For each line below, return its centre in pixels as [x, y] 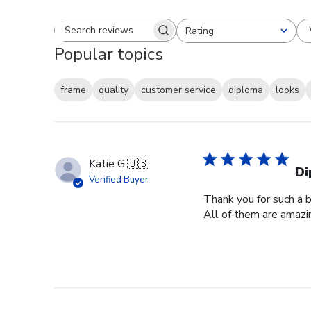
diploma [246, 90]
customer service [178, 90]
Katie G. [108, 164]
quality [114, 90]
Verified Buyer [119, 180]
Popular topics [109, 54]
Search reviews [151, 36]
